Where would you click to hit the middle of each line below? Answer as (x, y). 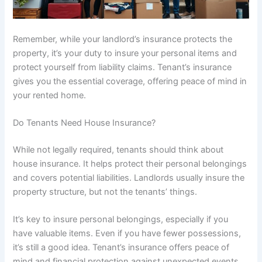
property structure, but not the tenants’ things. (105, 192)
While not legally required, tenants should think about (118, 150)
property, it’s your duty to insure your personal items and (125, 53)
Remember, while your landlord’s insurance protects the (123, 39)
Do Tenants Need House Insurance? (85, 123)
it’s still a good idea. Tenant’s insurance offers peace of (121, 248)
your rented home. (50, 95)
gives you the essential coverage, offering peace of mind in (130, 81)
